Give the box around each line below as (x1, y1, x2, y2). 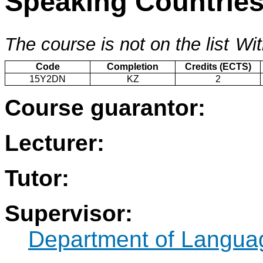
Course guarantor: (5, 95, 205, 121)
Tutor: (5, 166, 69, 191)
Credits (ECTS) (184, 62, 251, 72)
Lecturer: (5, 130, 104, 156)
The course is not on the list (5, 34, 229, 55)
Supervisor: (5, 201, 133, 227)
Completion (107, 62, 159, 72)
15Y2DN (29, 74, 66, 85)
